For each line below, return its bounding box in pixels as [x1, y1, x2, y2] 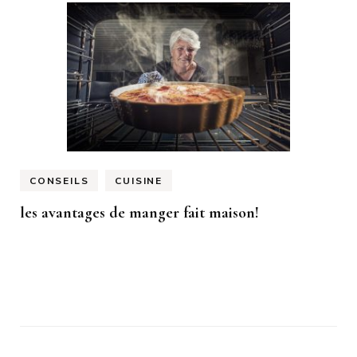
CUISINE [115, 174, 163, 187]
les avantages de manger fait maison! [20, 203, 259, 223]
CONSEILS [29, 174, 89, 187]
